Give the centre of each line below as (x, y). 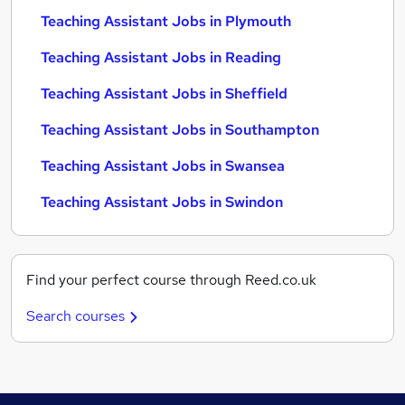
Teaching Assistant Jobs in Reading (161, 57)
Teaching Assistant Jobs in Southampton (180, 130)
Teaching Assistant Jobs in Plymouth (166, 21)
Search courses (75, 316)
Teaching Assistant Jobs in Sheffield (164, 94)
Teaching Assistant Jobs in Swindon (162, 202)
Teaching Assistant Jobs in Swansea (163, 166)
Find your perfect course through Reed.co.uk (171, 280)
